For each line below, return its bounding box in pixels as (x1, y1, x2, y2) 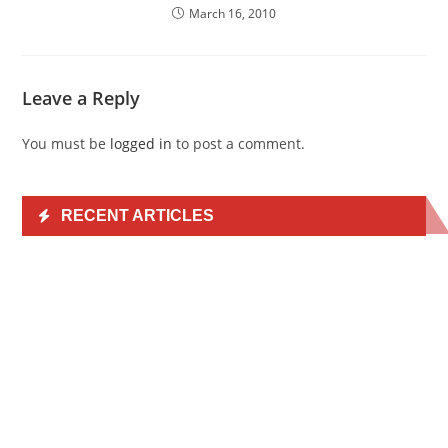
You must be (22, 134, 111, 154)
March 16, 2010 (189, 5, 276, 23)
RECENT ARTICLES (61, 207, 215, 225)
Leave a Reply (22, 86, 141, 111)
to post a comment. (172, 134, 306, 154)
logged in (110, 134, 173, 154)
